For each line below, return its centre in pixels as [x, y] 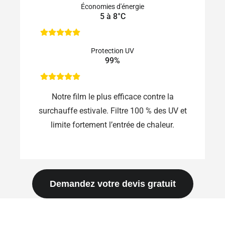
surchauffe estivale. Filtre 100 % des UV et [113, 110]
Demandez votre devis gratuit [113, 184]
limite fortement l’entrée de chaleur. [113, 125]
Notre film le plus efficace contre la [113, 96]
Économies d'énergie [113, 6]
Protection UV [113, 50]
